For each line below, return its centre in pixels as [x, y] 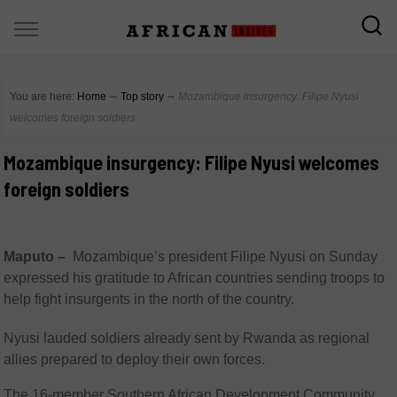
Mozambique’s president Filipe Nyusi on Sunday [224, 257]
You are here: [43, 97]
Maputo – [37, 257]
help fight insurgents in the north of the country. [149, 299]
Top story [143, 97]
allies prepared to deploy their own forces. [135, 359]
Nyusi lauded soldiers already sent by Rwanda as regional [187, 338]
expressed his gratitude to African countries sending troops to [195, 278]
